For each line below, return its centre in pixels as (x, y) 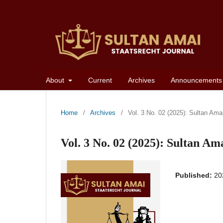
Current (100, 80)
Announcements (196, 80)
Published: (195, 175)
